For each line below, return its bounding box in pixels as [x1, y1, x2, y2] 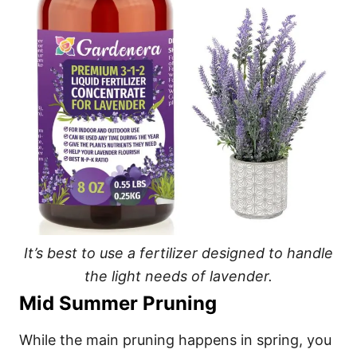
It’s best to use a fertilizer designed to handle [24, 245, 333, 262]
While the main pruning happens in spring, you [19, 331, 331, 349]
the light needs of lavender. [84, 268, 273, 285]
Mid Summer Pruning [19, 292, 217, 316]
